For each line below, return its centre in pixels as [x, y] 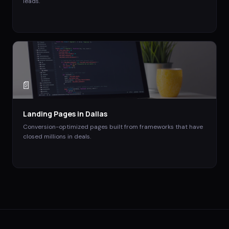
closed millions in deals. [57, 137]
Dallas [96, 114]
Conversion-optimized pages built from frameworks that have [113, 127]
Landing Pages [49, 114]
